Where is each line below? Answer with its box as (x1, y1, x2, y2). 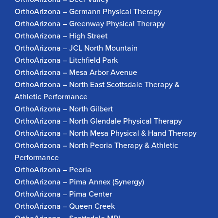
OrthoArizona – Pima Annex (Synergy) (15, 176, 144, 187)
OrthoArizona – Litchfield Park (15, 54, 118, 66)
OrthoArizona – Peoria (15, 164, 91, 175)
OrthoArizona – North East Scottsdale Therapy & (15, 79, 180, 90)
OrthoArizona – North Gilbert (15, 103, 113, 114)
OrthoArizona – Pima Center (15, 188, 112, 200)
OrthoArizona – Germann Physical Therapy (15, 6, 162, 17)
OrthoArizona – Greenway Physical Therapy (15, 18, 165, 29)
